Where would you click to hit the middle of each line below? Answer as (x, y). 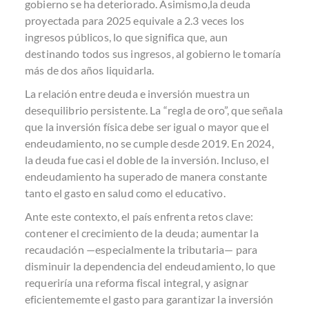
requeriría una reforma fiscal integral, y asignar (137, 282)
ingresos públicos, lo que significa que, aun (127, 37)
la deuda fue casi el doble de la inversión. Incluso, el (147, 160)
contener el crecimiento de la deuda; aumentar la (142, 233)
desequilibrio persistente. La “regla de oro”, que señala (154, 110)
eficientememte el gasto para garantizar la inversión (149, 299)
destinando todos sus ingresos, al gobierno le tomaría (153, 53)
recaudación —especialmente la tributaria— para (141, 249)
